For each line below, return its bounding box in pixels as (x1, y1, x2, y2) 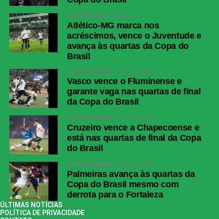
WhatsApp (9, 65, 44, 75)
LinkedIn (9, 128, 39, 137)
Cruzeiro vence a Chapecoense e (66, 123, 199, 133)
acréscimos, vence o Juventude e (66, 31, 201, 41)
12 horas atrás (119, 115, 154, 121)
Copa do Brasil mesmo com (66, 179, 179, 190)
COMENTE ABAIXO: (14, 25, 76, 33)
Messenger (9, 112, 49, 122)
